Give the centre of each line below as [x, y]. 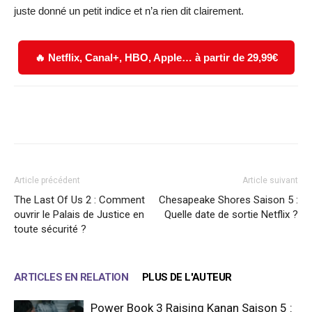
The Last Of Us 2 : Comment [79, 200]
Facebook [65, 114]
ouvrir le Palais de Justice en [79, 214]
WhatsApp [216, 114]
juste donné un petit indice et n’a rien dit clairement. [129, 10]
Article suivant [270, 180]
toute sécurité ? [50, 229]
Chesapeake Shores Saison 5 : [228, 200]
